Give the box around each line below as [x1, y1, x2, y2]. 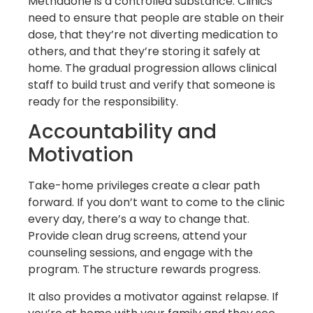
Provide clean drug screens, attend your [28, 228, 247, 245]
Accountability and [28, 118, 217, 146]
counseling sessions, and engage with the [28, 245, 253, 261]
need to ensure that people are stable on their [28, 9, 284, 26]
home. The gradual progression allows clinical [28, 59, 277, 76]
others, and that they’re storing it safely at [28, 43, 261, 59]
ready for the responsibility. [28, 93, 178, 110]
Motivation [28, 141, 133, 169]
